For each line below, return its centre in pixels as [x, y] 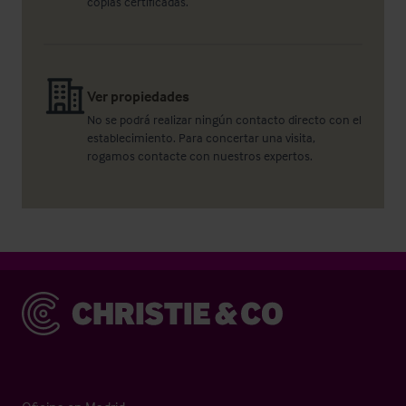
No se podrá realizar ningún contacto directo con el [224, 119]
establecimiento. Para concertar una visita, [201, 137]
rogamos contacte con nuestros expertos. [201, 155]
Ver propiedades [138, 96]
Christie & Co [58, 302]
